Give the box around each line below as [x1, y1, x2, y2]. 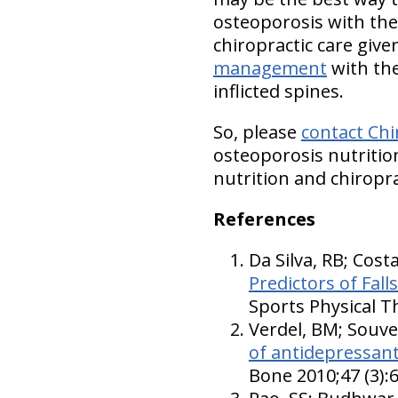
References [212, 207, 315, 231]
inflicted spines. [212, 79, 344, 103]
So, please [212, 120, 301, 144]
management [212, 56, 327, 80]
